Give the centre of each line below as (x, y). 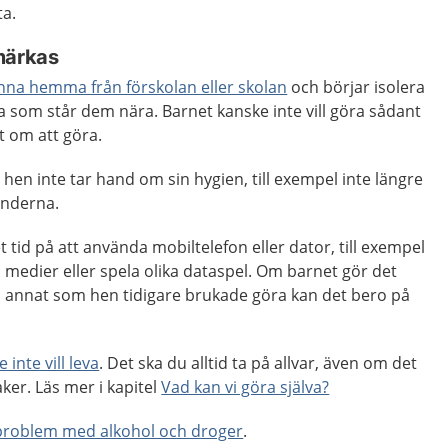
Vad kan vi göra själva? (245, 387)
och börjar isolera (356, 87)
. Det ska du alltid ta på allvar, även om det (258, 363)
